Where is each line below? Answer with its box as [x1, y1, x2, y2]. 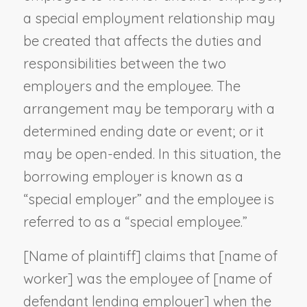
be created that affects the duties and [23, 32, 262, 49]
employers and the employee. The [23, 77, 241, 95]
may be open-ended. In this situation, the [23, 145, 281, 162]
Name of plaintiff [28, 247, 136, 265]
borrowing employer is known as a [23, 167, 243, 185]
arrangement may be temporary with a [23, 99, 275, 117]
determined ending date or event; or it [23, 122, 264, 140]
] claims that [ [135, 247, 224, 265]
